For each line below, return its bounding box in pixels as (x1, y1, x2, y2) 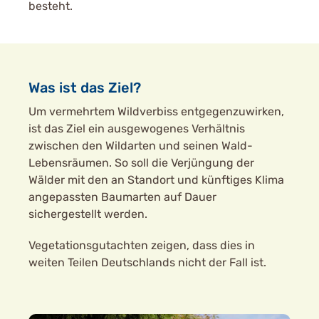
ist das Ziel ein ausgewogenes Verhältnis (28, 122, 245, 135)
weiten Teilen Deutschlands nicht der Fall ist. (28, 256, 266, 269)
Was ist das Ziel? (28, 79, 141, 96)
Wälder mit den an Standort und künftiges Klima (28, 173, 284, 187)
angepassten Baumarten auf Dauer (28, 190, 216, 204)
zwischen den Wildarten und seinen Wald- (28, 139, 253, 152)
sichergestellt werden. (28, 207, 147, 221)
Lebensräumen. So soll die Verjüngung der (28, 156, 254, 169)
